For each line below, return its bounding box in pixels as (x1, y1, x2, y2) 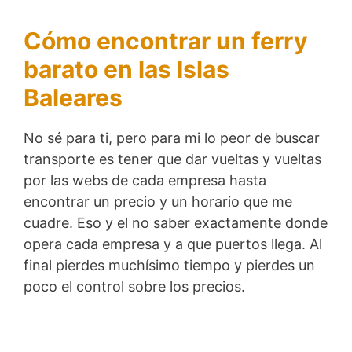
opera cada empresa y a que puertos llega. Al (24, 235, 322, 252)
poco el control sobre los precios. (24, 277, 245, 295)
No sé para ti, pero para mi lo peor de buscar (24, 129, 320, 146)
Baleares (24, 82, 123, 112)
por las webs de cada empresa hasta (24, 171, 266, 189)
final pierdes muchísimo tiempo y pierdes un (24, 256, 315, 273)
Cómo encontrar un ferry (24, 26, 308, 55)
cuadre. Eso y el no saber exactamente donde (24, 214, 328, 231)
